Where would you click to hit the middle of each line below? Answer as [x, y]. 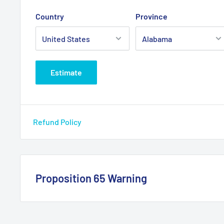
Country [50, 16]
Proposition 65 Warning [91, 178]
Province [151, 16]
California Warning [67, 205]
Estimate [66, 72]
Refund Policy [57, 122]
